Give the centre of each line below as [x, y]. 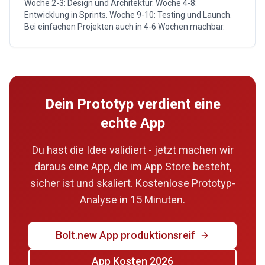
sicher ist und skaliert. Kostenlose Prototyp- [132, 183]
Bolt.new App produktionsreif [125, 235]
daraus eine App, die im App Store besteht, [132, 167]
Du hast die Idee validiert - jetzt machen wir [132, 150]
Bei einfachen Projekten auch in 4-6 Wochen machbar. [125, 27]
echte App [132, 123]
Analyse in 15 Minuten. [132, 200]
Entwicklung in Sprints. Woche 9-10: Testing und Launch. [128, 15]
